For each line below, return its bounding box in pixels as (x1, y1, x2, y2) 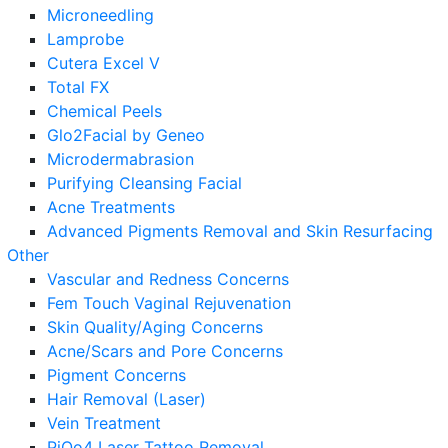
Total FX (47, 77, 109, 97)
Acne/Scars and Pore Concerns (47, 341, 283, 361)
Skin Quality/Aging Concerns (47, 317, 263, 337)
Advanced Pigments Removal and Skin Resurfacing (47, 221, 433, 241)
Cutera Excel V (47, 53, 160, 73)
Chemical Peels (47, 101, 162, 121)
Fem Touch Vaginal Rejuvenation (47, 293, 291, 313)
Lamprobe (47, 29, 124, 49)
